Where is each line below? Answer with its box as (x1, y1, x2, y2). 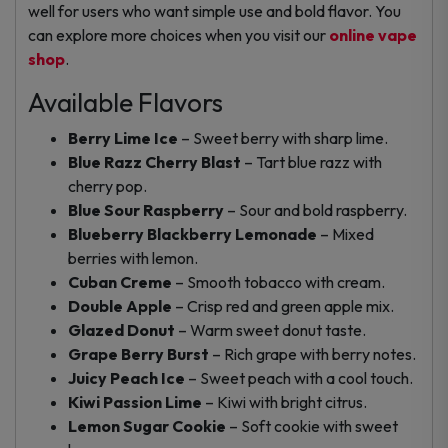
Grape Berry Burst (68, 343, 209, 364)
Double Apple (68, 295, 172, 316)
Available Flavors (28, 85, 223, 119)
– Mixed (317, 223, 374, 244)
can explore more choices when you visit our (28, 24, 326, 45)
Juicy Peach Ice (68, 367, 185, 388)
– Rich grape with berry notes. (209, 343, 416, 364)
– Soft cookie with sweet (226, 415, 398, 436)
